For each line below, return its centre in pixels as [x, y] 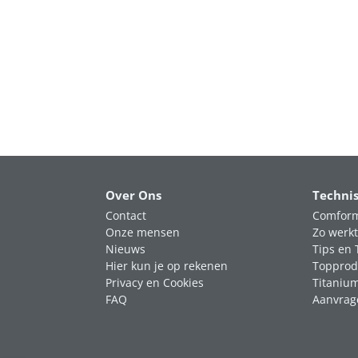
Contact [126, 215]
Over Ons [133, 195]
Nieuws [125, 249]
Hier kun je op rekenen [167, 266]
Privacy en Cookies [155, 282]
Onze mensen [143, 232]
